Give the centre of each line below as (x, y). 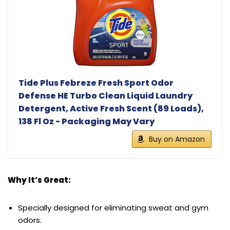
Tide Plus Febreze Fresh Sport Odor (96, 83)
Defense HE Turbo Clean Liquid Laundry (106, 96)
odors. (30, 220)
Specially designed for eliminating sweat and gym (113, 208)
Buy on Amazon (177, 139)
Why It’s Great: (39, 180)
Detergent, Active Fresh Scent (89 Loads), (111, 109)
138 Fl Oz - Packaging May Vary (87, 122)
